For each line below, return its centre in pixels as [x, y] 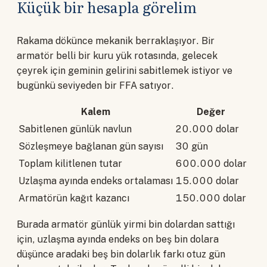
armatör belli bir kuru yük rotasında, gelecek [117, 56]
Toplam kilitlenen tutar [70, 164]
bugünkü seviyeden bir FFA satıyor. [95, 86]
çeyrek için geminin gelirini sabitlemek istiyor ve [125, 71]
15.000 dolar [207, 181]
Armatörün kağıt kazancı [74, 198]
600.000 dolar [211, 164]
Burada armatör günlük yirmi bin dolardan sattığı [126, 225]
